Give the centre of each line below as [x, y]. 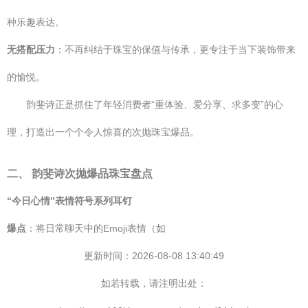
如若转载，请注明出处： [154, 283]
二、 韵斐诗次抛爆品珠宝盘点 [80, 173]
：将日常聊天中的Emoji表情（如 [96, 228]
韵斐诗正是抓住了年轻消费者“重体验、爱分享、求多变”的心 [155, 104]
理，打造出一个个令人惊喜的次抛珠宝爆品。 [103, 132]
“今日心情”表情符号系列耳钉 [69, 201]
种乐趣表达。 [36, 22]
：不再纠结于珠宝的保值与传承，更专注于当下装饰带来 [175, 49]
